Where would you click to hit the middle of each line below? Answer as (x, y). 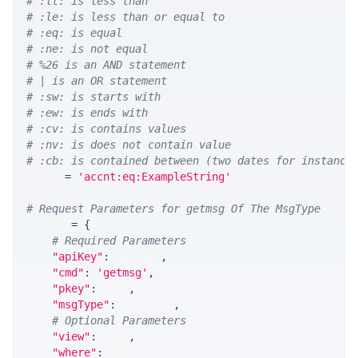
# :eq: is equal (74, 33)
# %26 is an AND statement (106, 65)
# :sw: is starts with (93, 97)
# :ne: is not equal (87, 49)
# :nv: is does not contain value (129, 145)
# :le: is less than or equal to (125, 17)
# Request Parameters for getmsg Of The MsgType (173, 209)
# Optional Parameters (119, 321)
